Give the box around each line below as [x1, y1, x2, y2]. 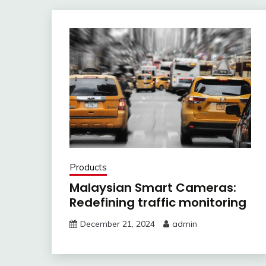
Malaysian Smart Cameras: [69, 179, 236, 197]
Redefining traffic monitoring [69, 194, 246, 211]
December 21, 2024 [80, 218, 155, 230]
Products [69, 161, 107, 173]
